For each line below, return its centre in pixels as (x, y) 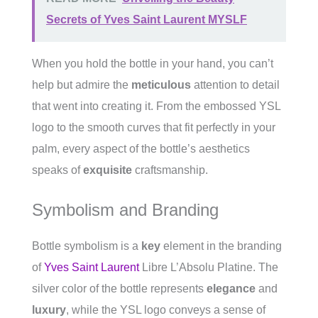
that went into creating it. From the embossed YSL (156, 106)
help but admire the (82, 85)
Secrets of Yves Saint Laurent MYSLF (147, 20)
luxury (49, 310)
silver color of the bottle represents (119, 289)
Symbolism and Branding (125, 210)
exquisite (108, 170)
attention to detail (235, 85)
